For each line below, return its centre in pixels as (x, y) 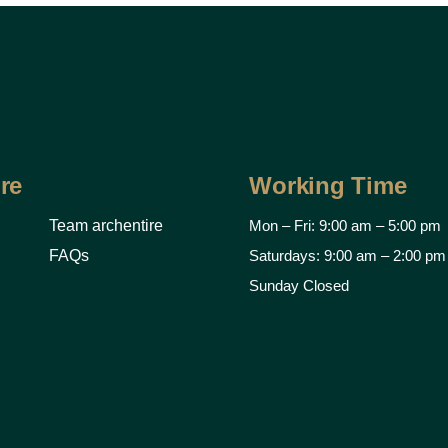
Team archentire (106, 225)
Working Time (328, 185)
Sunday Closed (299, 285)
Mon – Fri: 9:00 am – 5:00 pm (345, 225)
